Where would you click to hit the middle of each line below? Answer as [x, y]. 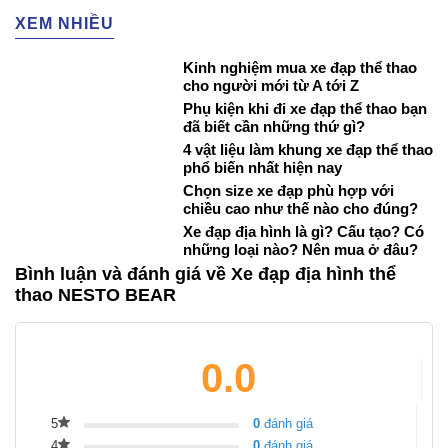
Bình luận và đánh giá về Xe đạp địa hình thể [205, 274]
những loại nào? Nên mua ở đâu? [300, 250]
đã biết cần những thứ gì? [273, 127]
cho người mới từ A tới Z [270, 86]
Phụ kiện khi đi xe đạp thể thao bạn [304, 109]
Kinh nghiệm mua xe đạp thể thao [299, 68]
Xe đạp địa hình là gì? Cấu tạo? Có [303, 232]
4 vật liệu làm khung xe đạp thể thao [307, 150]
